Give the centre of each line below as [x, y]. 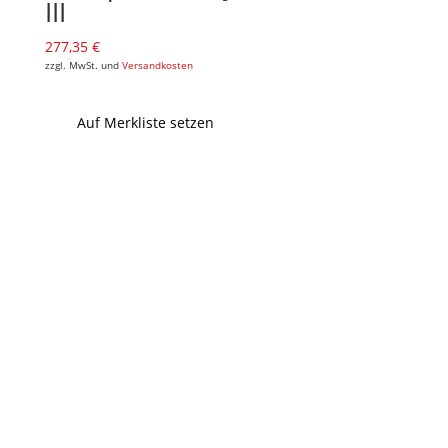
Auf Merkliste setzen [145, 122]
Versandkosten [157, 65]
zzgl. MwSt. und [83, 65]
